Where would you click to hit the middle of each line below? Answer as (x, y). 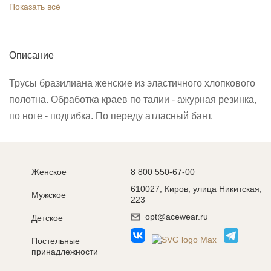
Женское (49, 172)
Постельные (56, 241)
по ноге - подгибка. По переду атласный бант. (111, 116)
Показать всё (35, 6)
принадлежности (65, 252)
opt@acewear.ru (176, 217)
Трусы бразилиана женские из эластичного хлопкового (132, 83)
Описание (31, 55)
